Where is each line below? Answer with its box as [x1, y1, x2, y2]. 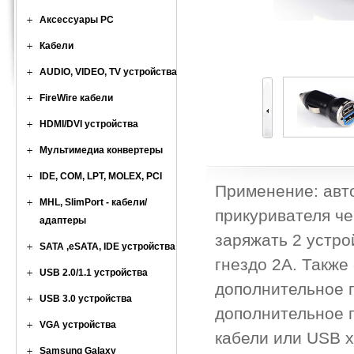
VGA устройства [40, 319, 116, 330]
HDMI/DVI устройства [40, 119, 138, 130]
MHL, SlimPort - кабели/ [40, 197, 147, 208]
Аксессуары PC [40, 14, 114, 25]
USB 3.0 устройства [40, 293, 132, 304]
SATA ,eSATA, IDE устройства [40, 241, 175, 252]
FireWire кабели [40, 92, 113, 104]
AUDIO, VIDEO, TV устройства [40, 66, 177, 77]
